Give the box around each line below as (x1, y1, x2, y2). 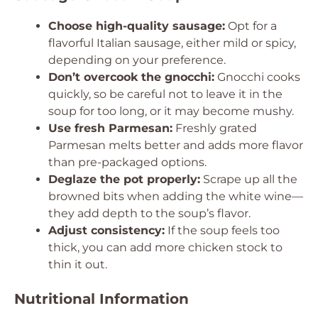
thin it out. (48, 258, 107, 271)
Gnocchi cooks (214, 70, 300, 84)
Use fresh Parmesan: (48, 121, 172, 135)
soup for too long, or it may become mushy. (48, 104, 294, 118)
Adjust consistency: (48, 224, 165, 237)
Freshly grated (172, 121, 257, 135)
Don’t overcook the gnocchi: (48, 70, 214, 84)
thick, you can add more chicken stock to (48, 241, 283, 254)
